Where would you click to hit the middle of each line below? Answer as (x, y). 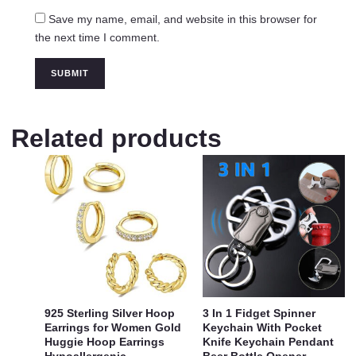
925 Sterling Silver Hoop (110, 313)
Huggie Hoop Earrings (104, 341)
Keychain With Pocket (262, 327)
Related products (116, 138)
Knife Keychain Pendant (268, 341)
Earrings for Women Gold (113, 327)
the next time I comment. (97, 37)
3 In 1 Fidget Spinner (259, 313)
